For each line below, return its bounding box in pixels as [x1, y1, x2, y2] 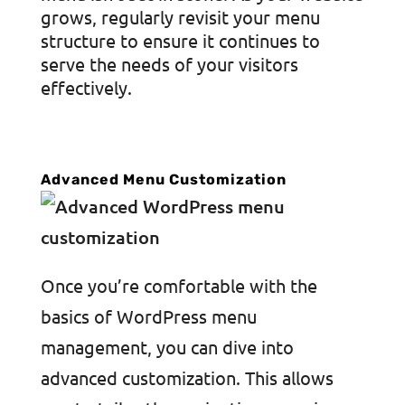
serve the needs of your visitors [40, 52, 298, 75]
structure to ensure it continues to [40, 29, 320, 52]
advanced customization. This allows [40, 366, 334, 389]
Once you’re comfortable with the [40, 274, 317, 297]
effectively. [40, 76, 132, 99]
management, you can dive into [40, 335, 294, 358]
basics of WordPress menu [40, 305, 257, 327]
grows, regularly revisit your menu [40, 5, 320, 28]
